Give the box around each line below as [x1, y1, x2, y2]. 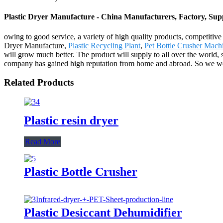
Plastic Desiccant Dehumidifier [24, 206, 182, 219]
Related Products [4, 77, 74, 88]
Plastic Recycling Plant [68, 41, 140, 50]
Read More [25, 137, 60, 146]
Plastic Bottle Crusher [24, 165, 137, 178]
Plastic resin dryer [24, 113, 118, 127]
